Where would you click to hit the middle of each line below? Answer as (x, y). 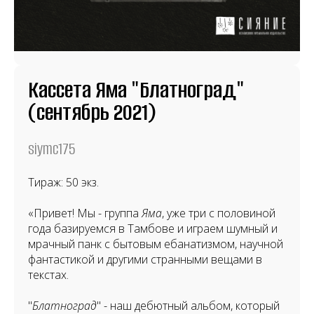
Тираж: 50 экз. (63, 182)
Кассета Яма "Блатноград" (136, 90)
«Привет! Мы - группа (85, 213)
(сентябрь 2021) (92, 112)
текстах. (48, 275)
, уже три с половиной (219, 213)
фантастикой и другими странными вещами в (145, 259)
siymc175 (52, 149)
